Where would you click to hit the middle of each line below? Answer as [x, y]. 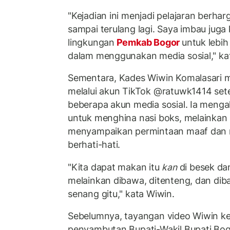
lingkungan [91, 42]
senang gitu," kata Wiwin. [121, 194]
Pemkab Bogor [148, 42]
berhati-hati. [94, 145]
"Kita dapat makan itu [115, 167]
